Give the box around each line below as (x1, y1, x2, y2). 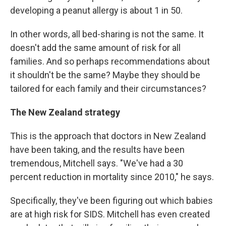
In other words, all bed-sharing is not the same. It (10, 28, 204, 39)
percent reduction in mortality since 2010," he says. (10, 171, 214, 182)
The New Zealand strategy (10, 106, 120, 118)
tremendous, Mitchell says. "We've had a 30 (10, 157, 183, 168)
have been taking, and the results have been (10, 144, 185, 155)
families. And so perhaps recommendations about (10, 55, 210, 67)
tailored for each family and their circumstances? (10, 83, 206, 94)
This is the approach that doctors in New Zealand (10, 130, 206, 141)
